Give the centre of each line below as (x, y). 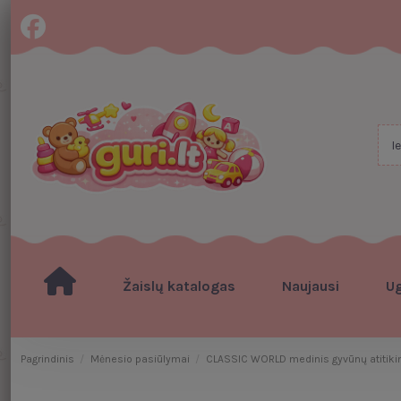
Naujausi (310, 286)
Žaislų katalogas (179, 286)
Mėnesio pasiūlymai (140, 359)
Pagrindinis (47, 359)
